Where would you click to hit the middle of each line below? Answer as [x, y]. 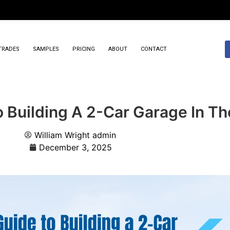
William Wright [62, 135]
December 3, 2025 [75, 148]
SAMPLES [46, 49]
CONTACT [154, 49]
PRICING [83, 49]
